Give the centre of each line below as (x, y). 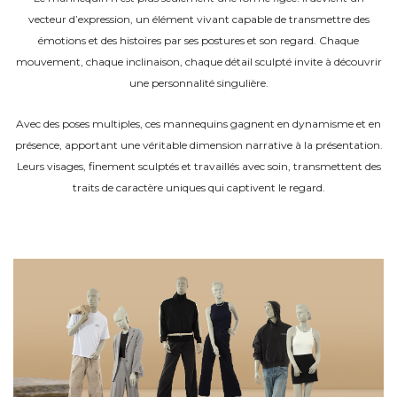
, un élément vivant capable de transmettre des (249, 19)
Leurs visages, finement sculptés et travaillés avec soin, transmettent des (198, 166)
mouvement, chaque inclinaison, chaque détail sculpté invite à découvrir (198, 62)
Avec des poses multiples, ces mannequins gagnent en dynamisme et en (198, 124)
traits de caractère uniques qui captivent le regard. (198, 187)
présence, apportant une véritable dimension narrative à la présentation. (198, 145)
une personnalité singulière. (198, 83)
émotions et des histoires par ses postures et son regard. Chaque (198, 40)
